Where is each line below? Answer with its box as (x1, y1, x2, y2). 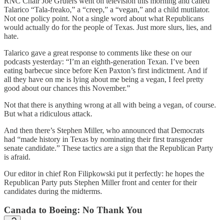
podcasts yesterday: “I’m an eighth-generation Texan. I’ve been (4, 57, 199, 66)
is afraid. (4, 152, 30, 161)
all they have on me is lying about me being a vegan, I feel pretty (4, 75, 204, 83)
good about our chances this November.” (4, 83, 130, 92)
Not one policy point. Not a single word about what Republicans (4, 14, 204, 23)
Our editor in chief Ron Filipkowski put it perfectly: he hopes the (4, 169, 204, 178)
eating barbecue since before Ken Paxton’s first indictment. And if (4, 66, 207, 75)
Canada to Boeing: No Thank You (4, 205, 142, 216)
